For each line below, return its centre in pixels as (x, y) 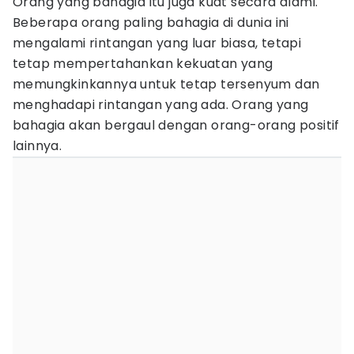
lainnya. (38, 146)
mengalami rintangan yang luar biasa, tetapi (157, 43)
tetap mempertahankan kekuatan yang (143, 64)
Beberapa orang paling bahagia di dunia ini (151, 23)
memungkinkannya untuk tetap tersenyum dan (166, 84)
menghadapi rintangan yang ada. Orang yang (161, 105)
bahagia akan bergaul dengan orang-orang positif (176, 125)
